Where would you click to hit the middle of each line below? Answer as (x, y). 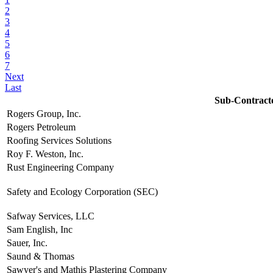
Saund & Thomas (41, 257)
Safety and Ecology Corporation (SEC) (82, 192)
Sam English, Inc (40, 230)
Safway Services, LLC (51, 216)
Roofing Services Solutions (59, 141)
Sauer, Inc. (27, 243)
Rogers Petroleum (41, 127)
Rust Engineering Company (60, 168)
